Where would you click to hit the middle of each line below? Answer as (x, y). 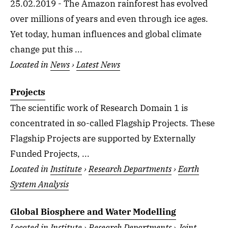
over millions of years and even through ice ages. (109, 19)
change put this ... (46, 49)
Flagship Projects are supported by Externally (103, 138)
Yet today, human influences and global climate (106, 34)
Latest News (98, 64)
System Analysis (39, 184)
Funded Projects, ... (50, 153)
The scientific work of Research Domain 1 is (99, 108)
